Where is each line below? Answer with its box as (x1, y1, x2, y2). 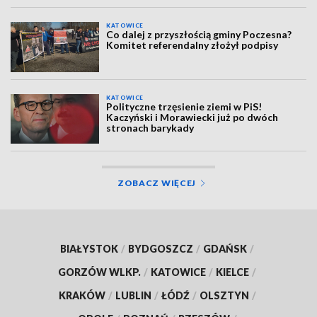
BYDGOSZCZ (128, 243, 193, 255)
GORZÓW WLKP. (58, 266, 141, 279)
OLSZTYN (199, 289, 249, 302)
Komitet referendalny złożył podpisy (106, 39, 279, 52)
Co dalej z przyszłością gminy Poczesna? (106, 28, 292, 41)
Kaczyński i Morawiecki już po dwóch (106, 110, 279, 123)
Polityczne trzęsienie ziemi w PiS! (106, 100, 263, 113)
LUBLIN (115, 289, 151, 302)
